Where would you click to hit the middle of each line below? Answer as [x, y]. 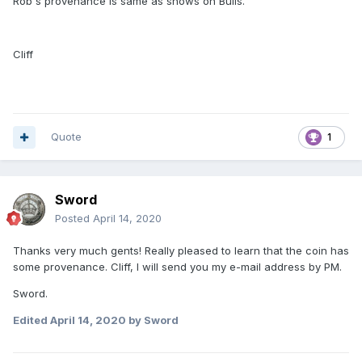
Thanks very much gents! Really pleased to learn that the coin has [181, 251]
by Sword [152, 320]
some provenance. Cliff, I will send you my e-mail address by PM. [177, 267]
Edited [32, 320]
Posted [74, 219]
